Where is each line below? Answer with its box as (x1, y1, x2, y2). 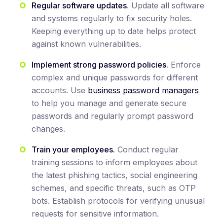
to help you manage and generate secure (32, 98, 186, 109)
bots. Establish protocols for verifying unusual (32, 196, 205, 206)
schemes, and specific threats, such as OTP (32, 183, 196, 193)
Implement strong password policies (32, 60, 166, 70)
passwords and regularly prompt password (32, 111, 193, 121)
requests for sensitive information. (32, 209, 159, 219)
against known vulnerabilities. (32, 39, 141, 49)
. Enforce (166, 60, 201, 70)
